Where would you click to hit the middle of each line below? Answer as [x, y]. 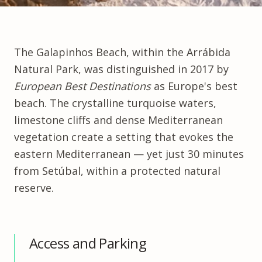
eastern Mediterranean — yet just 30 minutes [129, 154]
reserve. [34, 188]
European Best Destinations [82, 86]
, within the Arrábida [178, 52]
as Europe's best [194, 86]
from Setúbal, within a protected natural [117, 171]
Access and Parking [88, 243]
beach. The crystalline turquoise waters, [115, 103]
